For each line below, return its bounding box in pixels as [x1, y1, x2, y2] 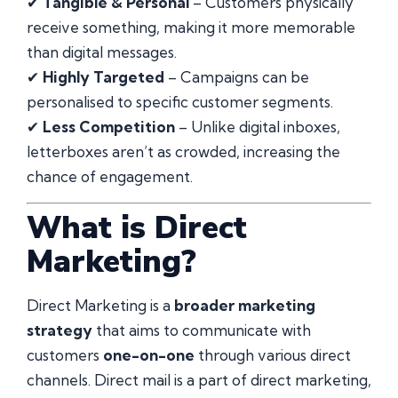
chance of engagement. [27, 167, 193, 187]
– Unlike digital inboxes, [175, 117, 340, 137]
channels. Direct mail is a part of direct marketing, [27, 370, 371, 389]
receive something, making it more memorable [27, 18, 355, 37]
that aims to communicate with [92, 320, 311, 339]
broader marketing [174, 295, 315, 314]
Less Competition [43, 117, 175, 137]
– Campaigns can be [164, 68, 309, 87]
